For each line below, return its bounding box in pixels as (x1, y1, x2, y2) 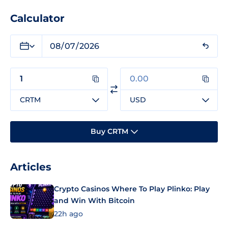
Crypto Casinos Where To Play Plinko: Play (54, 184, 210, 193)
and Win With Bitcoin (54, 195, 135, 205)
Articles (10, 160, 51, 173)
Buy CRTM (90, 127, 128, 136)
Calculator (10, 12, 65, 24)
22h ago (54, 209, 83, 219)
